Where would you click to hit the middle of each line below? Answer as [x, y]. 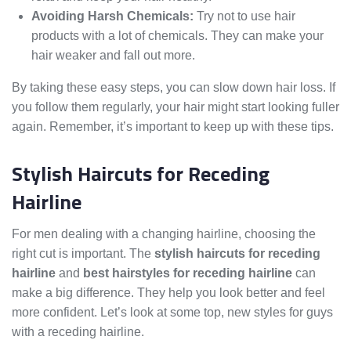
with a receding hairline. [78, 332]
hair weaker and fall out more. [113, 56]
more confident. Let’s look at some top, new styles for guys [172, 313]
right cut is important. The [83, 254]
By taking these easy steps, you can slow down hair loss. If [174, 88]
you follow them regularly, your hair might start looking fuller [175, 107]
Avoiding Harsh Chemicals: [112, 16]
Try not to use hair [244, 16]
